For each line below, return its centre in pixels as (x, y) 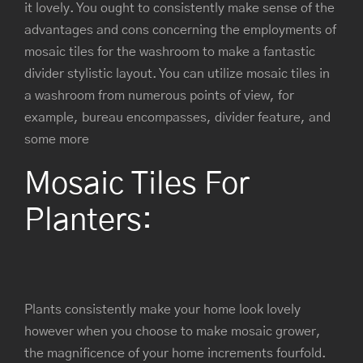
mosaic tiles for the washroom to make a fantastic (170, 51)
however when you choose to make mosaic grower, (173, 332)
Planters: (88, 221)
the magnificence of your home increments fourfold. (175, 354)
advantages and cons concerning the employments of (180, 30)
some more (57, 139)
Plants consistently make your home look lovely (162, 310)
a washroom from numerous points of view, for (159, 95)
